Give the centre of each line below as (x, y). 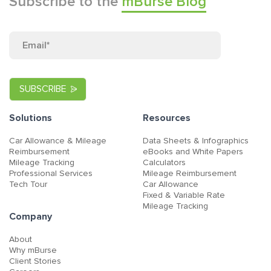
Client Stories (35, 261)
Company (31, 216)
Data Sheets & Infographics (196, 140)
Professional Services (51, 173)
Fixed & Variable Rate (184, 195)
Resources (167, 118)
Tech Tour (28, 184)
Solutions (31, 118)
